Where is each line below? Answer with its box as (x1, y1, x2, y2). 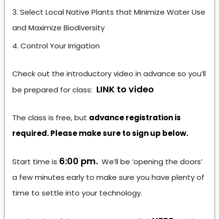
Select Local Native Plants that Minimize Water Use (20, 7, 205, 17)
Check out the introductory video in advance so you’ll (12, 68, 206, 79)
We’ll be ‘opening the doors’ (98, 156, 202, 167)
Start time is (12, 156, 59, 167)
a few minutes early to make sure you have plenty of (12, 172, 204, 182)
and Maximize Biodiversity (12, 22, 105, 33)
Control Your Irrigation (21, 41, 100, 51)
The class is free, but (12, 112, 89, 123)
